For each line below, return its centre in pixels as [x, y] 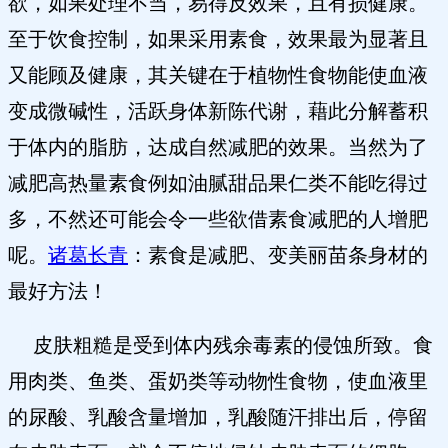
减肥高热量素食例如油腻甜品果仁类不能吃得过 [218, 183]
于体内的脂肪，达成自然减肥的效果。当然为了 [218, 147]
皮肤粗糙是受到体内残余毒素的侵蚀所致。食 [220, 345]
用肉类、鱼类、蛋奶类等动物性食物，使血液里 [218, 381]
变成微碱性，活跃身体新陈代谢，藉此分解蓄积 [218, 111]
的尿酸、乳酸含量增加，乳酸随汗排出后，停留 [218, 417]
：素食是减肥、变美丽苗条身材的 [278, 255]
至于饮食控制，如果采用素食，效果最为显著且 [218, 39]
